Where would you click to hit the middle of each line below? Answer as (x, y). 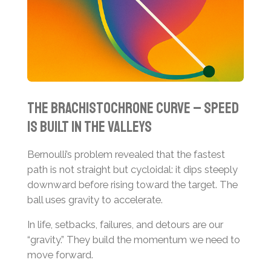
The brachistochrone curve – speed (133, 109)
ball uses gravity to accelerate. (95, 199)
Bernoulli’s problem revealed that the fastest (126, 154)
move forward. (60, 255)
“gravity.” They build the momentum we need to (133, 240)
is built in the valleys (89, 127)
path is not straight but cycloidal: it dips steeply (132, 169)
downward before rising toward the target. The (132, 184)
